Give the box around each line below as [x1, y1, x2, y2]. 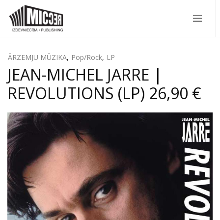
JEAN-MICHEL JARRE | [7, 64, 162, 85]
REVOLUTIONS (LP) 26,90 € [7, 82, 201, 104]
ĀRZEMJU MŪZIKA [8, 53, 67, 62]
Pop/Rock [71, 53, 102, 62]
